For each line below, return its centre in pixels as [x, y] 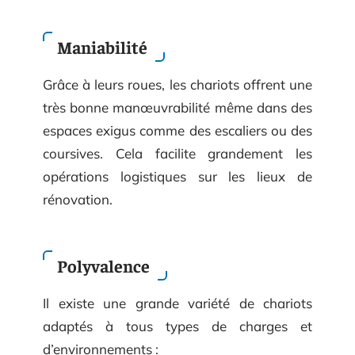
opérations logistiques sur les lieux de [177, 176]
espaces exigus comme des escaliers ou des [177, 130]
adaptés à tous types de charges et [177, 326]
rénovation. [78, 199]
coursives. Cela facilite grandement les [177, 153]
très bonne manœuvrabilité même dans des [177, 107]
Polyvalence [105, 265]
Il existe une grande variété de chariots [177, 303]
